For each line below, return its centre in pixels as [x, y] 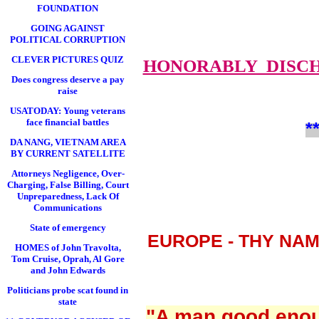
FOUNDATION [68, 8]
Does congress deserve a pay [68, 79]
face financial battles [68, 122]
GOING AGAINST [68, 28]
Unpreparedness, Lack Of [68, 196]
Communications [68, 208]
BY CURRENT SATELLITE [68, 153]
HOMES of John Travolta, [68, 247]
